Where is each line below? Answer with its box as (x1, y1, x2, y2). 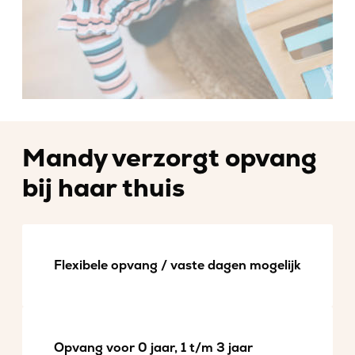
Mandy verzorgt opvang (22, 143, 317, 174)
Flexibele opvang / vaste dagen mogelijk (54, 258, 301, 273)
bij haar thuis (22, 173, 185, 204)
